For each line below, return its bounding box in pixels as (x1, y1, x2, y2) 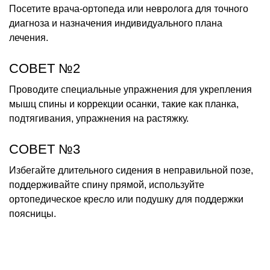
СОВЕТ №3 (9, 141, 80, 157)
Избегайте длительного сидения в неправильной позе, (9, 165, 253, 175)
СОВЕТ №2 (9, 60, 80, 76)
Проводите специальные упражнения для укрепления (9, 84, 252, 95)
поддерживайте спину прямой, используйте (9, 179, 204, 190)
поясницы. (9, 208, 56, 219)
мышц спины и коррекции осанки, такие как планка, (9, 98, 239, 109)
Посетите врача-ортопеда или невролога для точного (9, 3, 248, 14)
